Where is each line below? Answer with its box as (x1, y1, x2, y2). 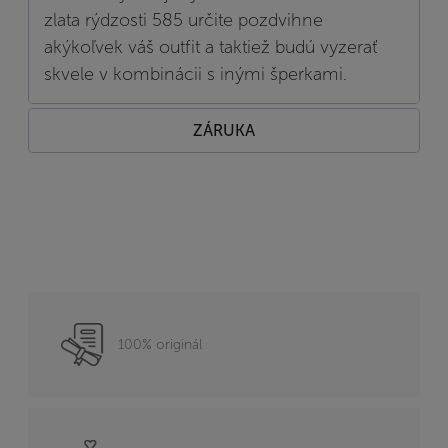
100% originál (118, 335, 202, 353)
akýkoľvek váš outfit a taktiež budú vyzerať (44, 35, 377, 58)
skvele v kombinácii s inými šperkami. (44, 62, 347, 85)
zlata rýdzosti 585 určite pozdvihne (44, 8, 323, 31)
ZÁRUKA (193, 121, 255, 141)
